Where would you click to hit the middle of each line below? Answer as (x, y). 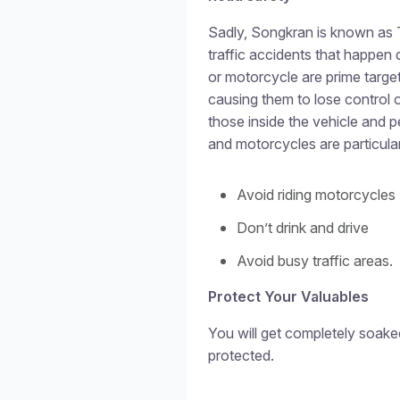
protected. (243, 355)
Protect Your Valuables (288, 296)
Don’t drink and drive (304, 228)
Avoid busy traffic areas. (315, 261)
